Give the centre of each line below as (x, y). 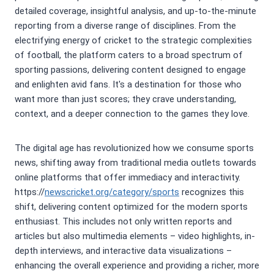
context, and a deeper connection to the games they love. (132, 114)
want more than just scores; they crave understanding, (125, 99)
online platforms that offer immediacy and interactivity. (128, 178)
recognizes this (212, 192)
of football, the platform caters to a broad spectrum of (129, 55)
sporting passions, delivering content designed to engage (130, 70)
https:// (30, 192)
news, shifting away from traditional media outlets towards (135, 163)
